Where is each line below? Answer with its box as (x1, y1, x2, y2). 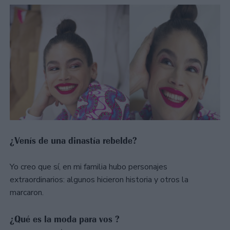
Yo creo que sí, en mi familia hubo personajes (10, 161, 167, 172)
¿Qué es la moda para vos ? (10, 214, 120, 225)
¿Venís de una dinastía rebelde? (10, 135, 137, 146)
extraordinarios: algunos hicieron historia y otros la (10, 174, 188, 185)
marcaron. (10, 186, 44, 198)
